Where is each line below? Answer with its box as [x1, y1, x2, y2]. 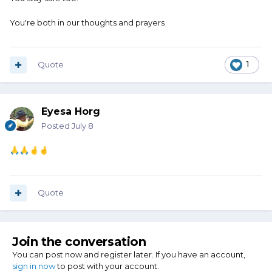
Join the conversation [12, 234, 146, 250]
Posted [41, 121, 72, 131]
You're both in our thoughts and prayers [10, 18, 165, 28]
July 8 [72, 121, 93, 131]
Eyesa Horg [41, 106, 100, 118]
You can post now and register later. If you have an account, [12, 250, 245, 260]
